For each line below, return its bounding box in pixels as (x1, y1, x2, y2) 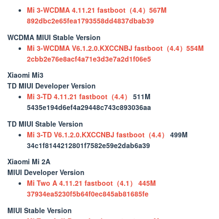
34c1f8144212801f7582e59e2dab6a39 (27, 140, 150, 150)
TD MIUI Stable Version (7, 118, 83, 129)
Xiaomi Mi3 (7, 70, 45, 80)
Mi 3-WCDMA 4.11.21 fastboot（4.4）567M (27, 5, 167, 15)
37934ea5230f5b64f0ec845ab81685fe (27, 189, 149, 198)
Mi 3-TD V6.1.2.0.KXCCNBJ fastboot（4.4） (27, 129, 170, 139)
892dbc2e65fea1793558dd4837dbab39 (27, 16, 154, 25)
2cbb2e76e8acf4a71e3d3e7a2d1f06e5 (27, 53, 151, 64)
